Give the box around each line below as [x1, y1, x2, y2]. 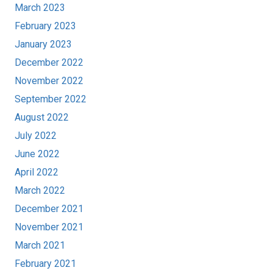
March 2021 [15, 239, 65, 252]
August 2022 [15, 112, 69, 124]
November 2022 [15, 75, 83, 87]
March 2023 [15, 2, 65, 14]
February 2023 [15, 20, 76, 32]
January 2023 [15, 38, 72, 51]
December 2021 [15, 203, 83, 215]
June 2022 [15, 148, 60, 160]
